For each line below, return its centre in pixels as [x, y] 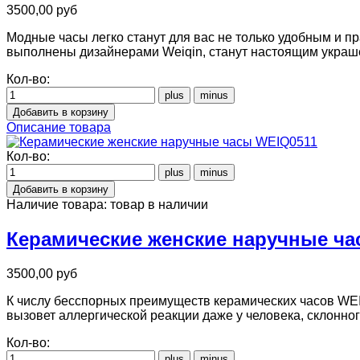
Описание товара [59, 127]
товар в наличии [159, 204]
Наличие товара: [58, 204]
